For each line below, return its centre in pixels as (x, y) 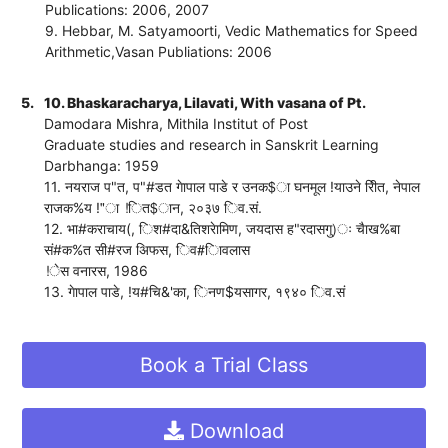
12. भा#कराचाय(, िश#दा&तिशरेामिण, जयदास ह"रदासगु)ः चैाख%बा (222, 228)
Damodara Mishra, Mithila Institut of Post (176, 123)
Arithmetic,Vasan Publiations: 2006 (159, 51)
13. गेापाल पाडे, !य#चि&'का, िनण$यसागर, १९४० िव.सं (195, 291)
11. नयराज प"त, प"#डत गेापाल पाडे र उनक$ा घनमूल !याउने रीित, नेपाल (232, 186)
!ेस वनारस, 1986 (96, 270)
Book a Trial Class (224, 364)
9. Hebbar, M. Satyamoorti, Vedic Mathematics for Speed (232, 30)
